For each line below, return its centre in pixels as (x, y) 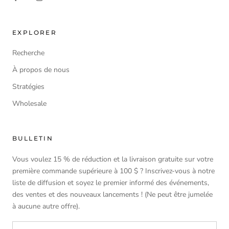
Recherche (28, 53)
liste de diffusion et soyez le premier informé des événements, (111, 182)
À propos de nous (41, 70)
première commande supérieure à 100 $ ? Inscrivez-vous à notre (113, 171)
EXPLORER (35, 32)
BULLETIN (33, 138)
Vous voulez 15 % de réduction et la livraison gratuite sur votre (113, 159)
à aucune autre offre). (46, 206)
